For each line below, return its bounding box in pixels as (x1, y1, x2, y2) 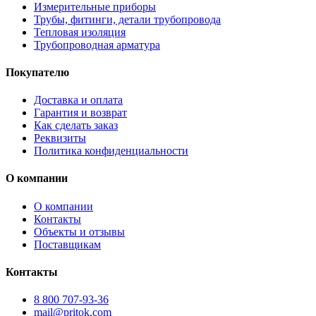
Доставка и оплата (34, 94, 123, 107)
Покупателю (6, 66, 69, 78)
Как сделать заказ (34, 119, 118, 132)
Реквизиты (34, 132, 86, 145)
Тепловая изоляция (34, 25, 126, 38)
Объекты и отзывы (34, 225, 125, 238)
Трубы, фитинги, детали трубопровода (34, 13, 221, 25)
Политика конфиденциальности (34, 145, 188, 157)
